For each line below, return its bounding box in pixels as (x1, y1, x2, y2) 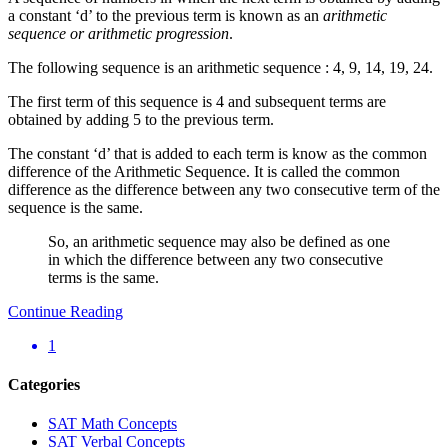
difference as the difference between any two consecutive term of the (8, 180, 440, 198)
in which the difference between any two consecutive (48, 250, 383, 268)
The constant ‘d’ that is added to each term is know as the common (8, 144, 427, 162)
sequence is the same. (8, 198, 143, 216)
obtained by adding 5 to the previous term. (8, 110, 274, 128)
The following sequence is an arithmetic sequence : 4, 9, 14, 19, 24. (8, 58, 433, 76)
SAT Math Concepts (48, 415, 177, 433)
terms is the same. (48, 268, 159, 286)
